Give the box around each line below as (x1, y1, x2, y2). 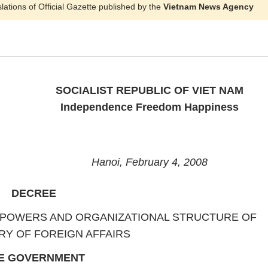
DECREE (11, 187, 57, 199)
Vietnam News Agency (163, 2, 254, 11)
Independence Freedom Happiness (60, 101, 239, 113)
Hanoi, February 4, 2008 (91, 156, 208, 168)
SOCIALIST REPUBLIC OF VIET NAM (55, 84, 243, 96)
